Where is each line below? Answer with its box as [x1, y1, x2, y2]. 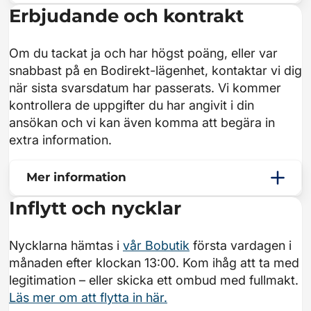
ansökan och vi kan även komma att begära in [9, 115, 275, 130]
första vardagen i [190, 238, 292, 253]
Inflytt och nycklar [9, 197, 181, 220]
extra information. [9, 132, 112, 147]
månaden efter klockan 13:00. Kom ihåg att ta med [9, 255, 299, 271]
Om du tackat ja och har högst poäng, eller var [9, 45, 278, 60]
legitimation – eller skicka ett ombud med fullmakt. [9, 273, 299, 288]
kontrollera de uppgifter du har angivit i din [9, 97, 254, 112]
